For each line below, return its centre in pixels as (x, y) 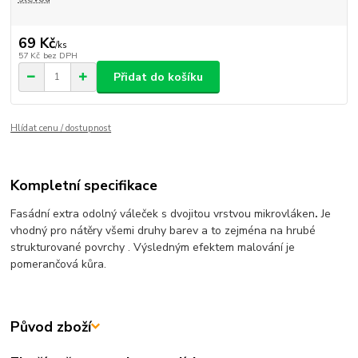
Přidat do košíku (158, 77)
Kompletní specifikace (84, 185)
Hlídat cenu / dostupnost (61, 129)
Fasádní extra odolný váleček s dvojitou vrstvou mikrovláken (163, 213)
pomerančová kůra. (59, 264)
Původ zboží (51, 326)
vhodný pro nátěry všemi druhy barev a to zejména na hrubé (163, 230)
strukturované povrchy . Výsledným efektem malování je (153, 247)
